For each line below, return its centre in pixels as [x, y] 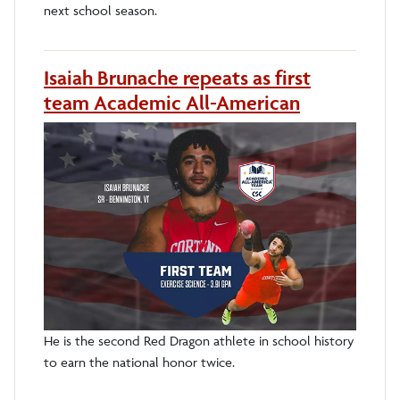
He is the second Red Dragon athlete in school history [199, 341]
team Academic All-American [172, 102]
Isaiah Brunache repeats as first [177, 77]
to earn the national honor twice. [139, 362]
